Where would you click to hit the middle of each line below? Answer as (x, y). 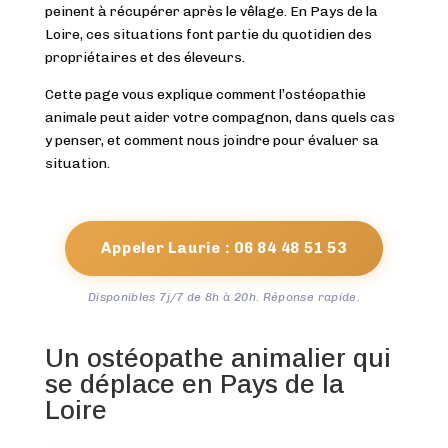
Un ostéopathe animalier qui (217, 357)
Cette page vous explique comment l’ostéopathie (205, 94)
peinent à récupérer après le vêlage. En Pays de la (211, 11)
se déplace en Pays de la (194, 383)
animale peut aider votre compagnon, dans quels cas (219, 117)
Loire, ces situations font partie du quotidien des (208, 34)
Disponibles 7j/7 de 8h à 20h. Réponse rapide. (224, 296)
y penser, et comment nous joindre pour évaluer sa (211, 140)
